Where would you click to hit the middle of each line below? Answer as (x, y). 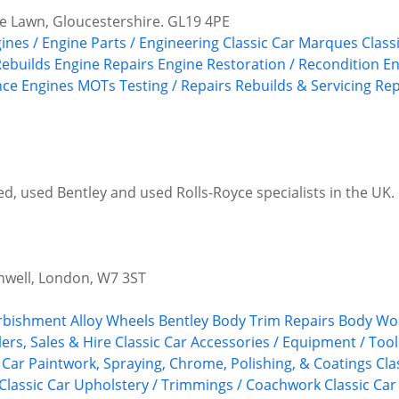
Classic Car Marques (290, 43)
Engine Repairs (104, 65)
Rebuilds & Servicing (303, 86)
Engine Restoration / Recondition (269, 65)
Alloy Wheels (113, 321)
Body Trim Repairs (273, 321)
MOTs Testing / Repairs (155, 86)
